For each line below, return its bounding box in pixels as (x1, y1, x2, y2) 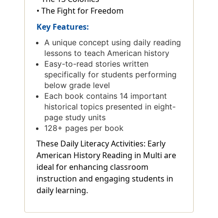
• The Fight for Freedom (36, 5, 124, 16)
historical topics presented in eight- (44, 101, 176, 111)
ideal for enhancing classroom (36, 161, 148, 172)
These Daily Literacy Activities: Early (36, 138, 165, 149)
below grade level (44, 80, 110, 90)
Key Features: (36, 21, 89, 32)
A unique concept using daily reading (44, 37, 182, 47)
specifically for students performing (44, 69, 177, 79)
